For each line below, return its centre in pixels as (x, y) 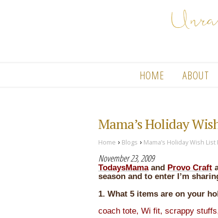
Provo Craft (190, 167)
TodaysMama (123, 167)
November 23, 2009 (126, 158)
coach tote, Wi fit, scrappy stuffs (158, 211)
